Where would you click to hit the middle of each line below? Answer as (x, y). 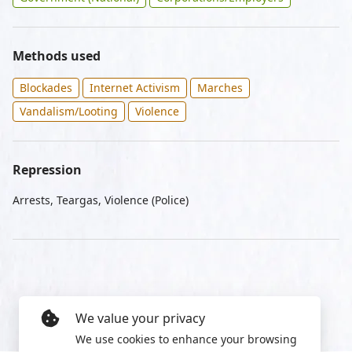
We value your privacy (140, 318)
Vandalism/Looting (69, 111)
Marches (220, 88)
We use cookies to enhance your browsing (186, 339)
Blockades (46, 88)
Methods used (57, 56)
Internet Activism (135, 88)
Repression (47, 170)
